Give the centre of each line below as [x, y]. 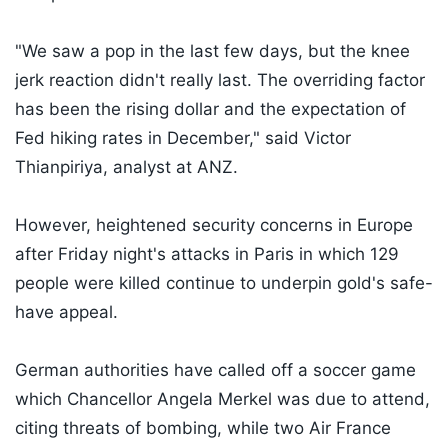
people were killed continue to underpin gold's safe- [224, 283]
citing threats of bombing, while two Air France [203, 428]
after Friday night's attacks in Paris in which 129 [207, 254]
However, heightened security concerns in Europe [214, 225]
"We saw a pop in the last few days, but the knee [212, 51]
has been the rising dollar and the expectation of [210, 109]
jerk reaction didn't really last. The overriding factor [220, 80]
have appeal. [66, 312]
